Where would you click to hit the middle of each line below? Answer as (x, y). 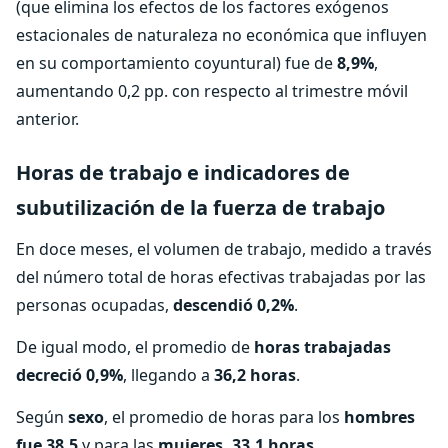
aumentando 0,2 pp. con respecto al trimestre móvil (212, 91)
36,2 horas (255, 375)
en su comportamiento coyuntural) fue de (176, 63)
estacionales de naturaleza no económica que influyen (221, 35)
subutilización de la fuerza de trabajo (200, 207)
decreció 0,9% (69, 375)
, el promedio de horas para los (224, 417)
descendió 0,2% (233, 305)
